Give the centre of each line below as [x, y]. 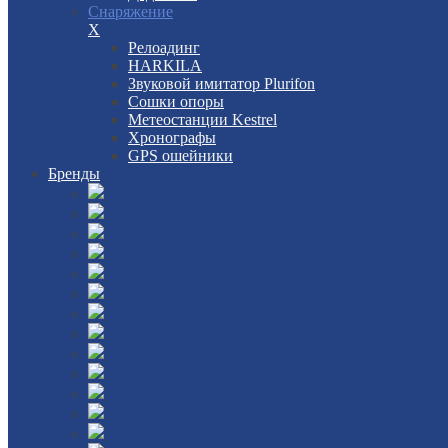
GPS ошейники [180, 155]
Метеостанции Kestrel [202, 119]
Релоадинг [164, 47]
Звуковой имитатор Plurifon [221, 83]
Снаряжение [130, 11]
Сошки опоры [176, 101]
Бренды [74, 173]
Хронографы [172, 137]
